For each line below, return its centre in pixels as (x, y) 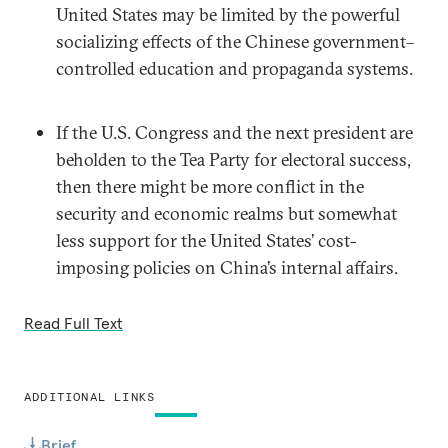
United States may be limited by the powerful (228, 14)
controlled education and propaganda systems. (234, 68)
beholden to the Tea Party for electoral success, (233, 159)
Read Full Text (73, 323)
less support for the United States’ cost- (206, 240)
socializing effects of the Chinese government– (235, 41)
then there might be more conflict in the (210, 186)
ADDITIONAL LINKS (90, 396)
